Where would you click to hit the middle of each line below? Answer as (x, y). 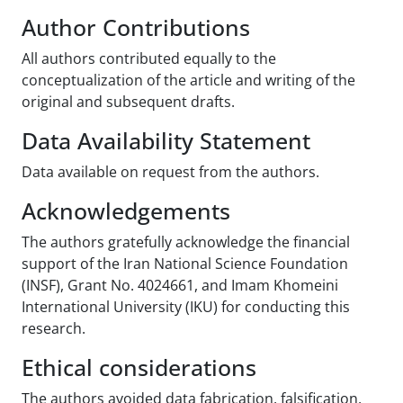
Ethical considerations (139, 367)
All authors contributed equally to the (149, 58)
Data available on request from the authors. (170, 171)
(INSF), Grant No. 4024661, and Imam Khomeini (180, 285)
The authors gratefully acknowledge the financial (186, 242)
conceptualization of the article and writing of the (188, 80)
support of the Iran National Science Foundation (185, 263)
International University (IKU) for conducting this (186, 306)
